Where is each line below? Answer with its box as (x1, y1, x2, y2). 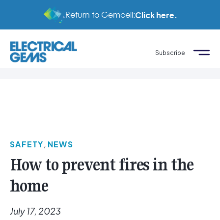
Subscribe (155, 49, 185, 56)
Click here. (135, 9, 177, 20)
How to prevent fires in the (10, 155, 193, 175)
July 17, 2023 (10, 205, 61, 217)
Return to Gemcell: (65, 9, 135, 20)
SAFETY (10, 139, 44, 150)
